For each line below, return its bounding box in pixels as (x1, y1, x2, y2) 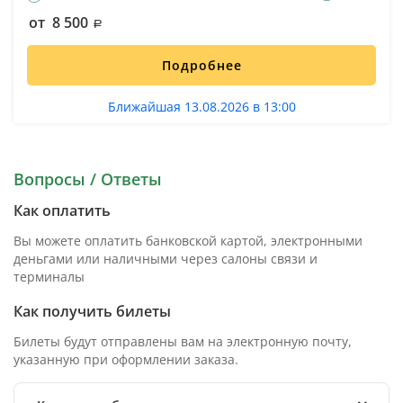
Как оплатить (13, 200, 111, 220)
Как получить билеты (13, 300, 171, 321)
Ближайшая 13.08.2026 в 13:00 (107, 97, 296, 115)
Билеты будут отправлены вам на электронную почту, (13, 332, 352, 350)
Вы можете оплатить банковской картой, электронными (13, 231, 363, 249)
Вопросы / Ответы (13, 167, 162, 190)
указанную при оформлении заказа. (13, 350, 238, 368)
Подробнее (161, 56, 242, 74)
